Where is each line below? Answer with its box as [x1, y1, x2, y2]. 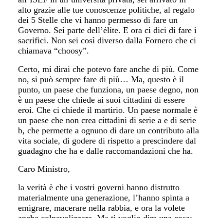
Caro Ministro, [18, 164, 71, 174]
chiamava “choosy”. [18, 46, 90, 55]
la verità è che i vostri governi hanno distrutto [18, 182, 180, 192]
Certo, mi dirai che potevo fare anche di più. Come [18, 64, 199, 74]
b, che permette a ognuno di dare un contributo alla [18, 125, 200, 135]
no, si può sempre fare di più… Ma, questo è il [18, 74, 184, 84]
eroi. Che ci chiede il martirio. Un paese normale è [18, 105, 198, 115]
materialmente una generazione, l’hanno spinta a [18, 192, 190, 202]
